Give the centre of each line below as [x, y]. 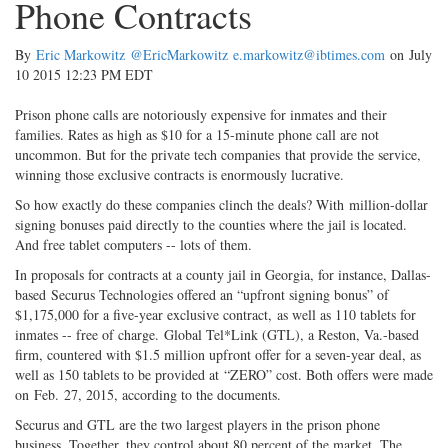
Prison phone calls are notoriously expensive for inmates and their [201, 115]
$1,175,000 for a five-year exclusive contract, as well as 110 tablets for [215, 315]
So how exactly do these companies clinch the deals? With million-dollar [221, 205]
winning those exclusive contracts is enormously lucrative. [179, 175]
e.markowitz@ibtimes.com [309, 55]
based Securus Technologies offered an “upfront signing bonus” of [202, 295]
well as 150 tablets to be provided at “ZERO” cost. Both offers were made [224, 375]
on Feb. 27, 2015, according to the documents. [148, 395]
